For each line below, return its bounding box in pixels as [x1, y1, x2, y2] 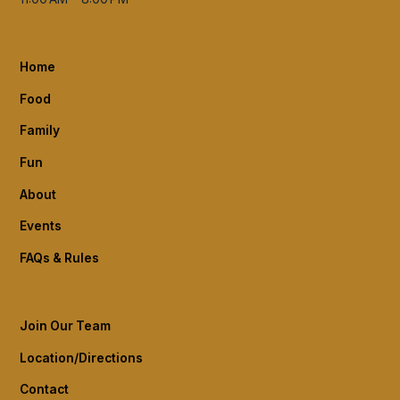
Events [20, 219, 62, 234]
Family [20, 123, 61, 138]
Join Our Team [20, 318, 112, 333]
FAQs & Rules [20, 251, 100, 266]
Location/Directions [20, 350, 144, 365]
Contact [20, 382, 70, 397]
